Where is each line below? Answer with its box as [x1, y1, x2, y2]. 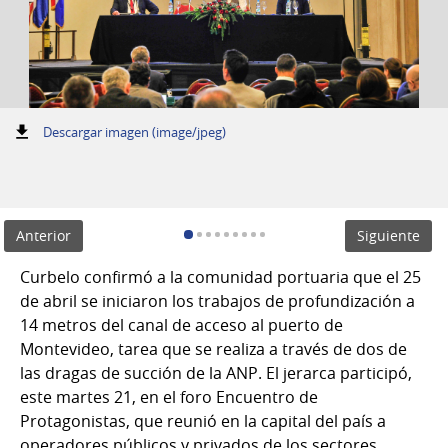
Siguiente [357, 226, 420, 245]
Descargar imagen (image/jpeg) [42, 122, 226, 141]
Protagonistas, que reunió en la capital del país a [20, 409, 386, 432]
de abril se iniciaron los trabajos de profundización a [20, 289, 415, 312]
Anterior [16, 226, 71, 245]
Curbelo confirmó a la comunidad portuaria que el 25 [20, 265, 421, 288]
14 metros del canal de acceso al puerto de [20, 313, 343, 336]
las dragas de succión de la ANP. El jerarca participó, [20, 361, 412, 384]
